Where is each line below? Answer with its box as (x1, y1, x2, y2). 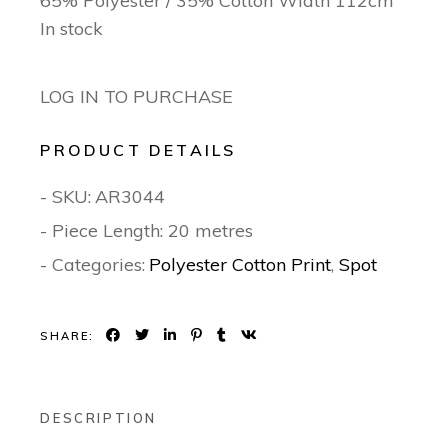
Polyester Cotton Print (149, 253, 332, 277)
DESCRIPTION (40, 410, 157, 427)
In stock (40, 17, 104, 41)
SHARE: (40, 328, 95, 343)
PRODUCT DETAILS (40, 140, 237, 161)
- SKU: (40, 185, 92, 209)
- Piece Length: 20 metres (40, 219, 254, 243)
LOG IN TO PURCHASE (40, 85, 234, 109)
